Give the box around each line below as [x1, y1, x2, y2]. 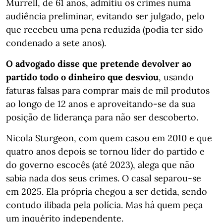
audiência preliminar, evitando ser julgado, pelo [6, 10, 205, 22]
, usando [159, 71, 194, 83]
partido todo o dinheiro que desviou [6, 71, 159, 83]
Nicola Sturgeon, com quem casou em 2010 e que [6, 132, 212, 144]
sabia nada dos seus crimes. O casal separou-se [6, 172, 201, 184]
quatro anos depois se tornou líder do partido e [6, 145, 205, 157]
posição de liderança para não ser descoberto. [6, 111, 198, 123]
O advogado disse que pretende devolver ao [6, 57, 191, 69]
